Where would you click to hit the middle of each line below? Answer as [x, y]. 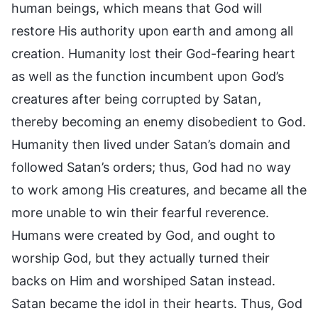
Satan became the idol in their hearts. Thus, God [157, 303]
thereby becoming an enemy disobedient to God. [159, 121]
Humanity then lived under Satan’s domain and [151, 144]
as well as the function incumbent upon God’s [148, 76]
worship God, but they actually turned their [141, 258]
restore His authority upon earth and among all [152, 31]
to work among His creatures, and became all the [159, 190]
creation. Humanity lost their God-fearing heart [153, 53]
